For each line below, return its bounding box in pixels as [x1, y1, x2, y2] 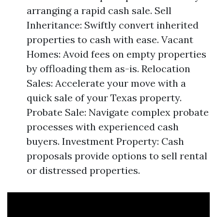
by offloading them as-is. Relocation [27, 62, 190, 75]
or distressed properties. [27, 164, 140, 176]
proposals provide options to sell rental [27, 150, 207, 162]
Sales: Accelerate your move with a [27, 77, 186, 89]
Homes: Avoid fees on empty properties [27, 48, 206, 60]
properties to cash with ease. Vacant [27, 33, 193, 46]
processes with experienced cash [27, 121, 179, 133]
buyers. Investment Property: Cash [27, 135, 184, 147]
